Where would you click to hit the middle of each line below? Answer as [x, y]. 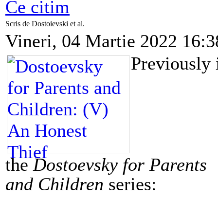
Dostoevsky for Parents [120, 164]
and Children [54, 184]
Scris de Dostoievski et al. [46, 23]
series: [133, 184]
